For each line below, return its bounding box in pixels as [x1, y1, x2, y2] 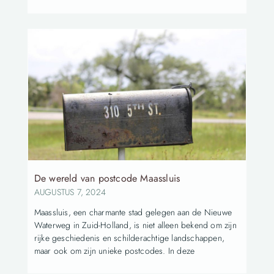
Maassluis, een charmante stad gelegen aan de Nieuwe [34, 206, 232, 218]
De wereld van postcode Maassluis [34, 171, 180, 185]
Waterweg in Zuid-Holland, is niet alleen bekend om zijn [34, 218, 237, 231]
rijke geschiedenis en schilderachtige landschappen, [34, 231, 224, 244]
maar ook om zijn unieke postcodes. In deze [34, 244, 195, 257]
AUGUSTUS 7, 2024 [34, 185, 106, 198]
